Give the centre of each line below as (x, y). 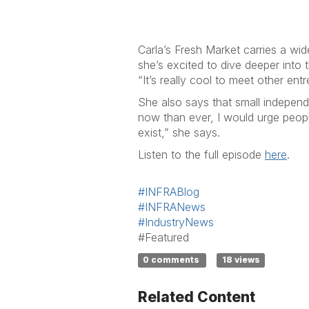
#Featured (163, 237)
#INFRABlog (169, 191)
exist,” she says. (179, 132)
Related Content (197, 297)
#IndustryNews (176, 222)
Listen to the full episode (201, 154)
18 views (241, 260)
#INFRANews (172, 207)
